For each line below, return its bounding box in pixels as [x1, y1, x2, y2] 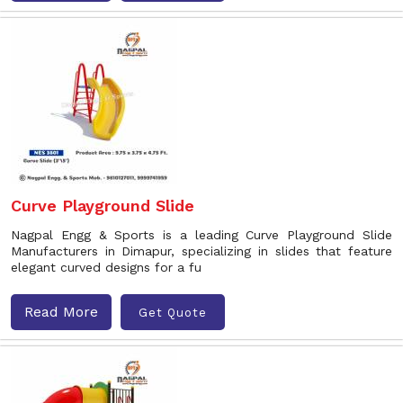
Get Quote [139, 305, 207, 319]
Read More [24, 303, 98, 320]
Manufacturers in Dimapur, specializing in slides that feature [11, 244, 392, 258]
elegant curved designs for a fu [11, 260, 201, 274]
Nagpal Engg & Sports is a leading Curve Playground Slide [11, 228, 392, 242]
